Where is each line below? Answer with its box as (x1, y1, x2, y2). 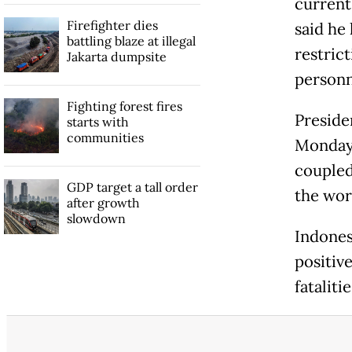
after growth (66, 195, 140, 211)
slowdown (66, 211, 126, 227)
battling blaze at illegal (66, 33, 196, 49)
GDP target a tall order (66, 179, 198, 196)
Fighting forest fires (66, 98, 182, 115)
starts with (66, 114, 129, 130)
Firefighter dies (66, 17, 158, 34)
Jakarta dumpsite (66, 49, 167, 65)
